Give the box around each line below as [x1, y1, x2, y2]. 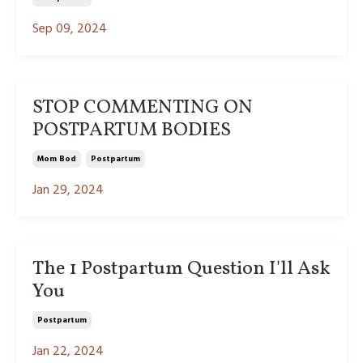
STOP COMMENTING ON [32, 93, 253, 122]
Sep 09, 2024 [32, 18, 107, 40]
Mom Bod [37, 152, 76, 165]
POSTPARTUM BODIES [32, 116, 231, 144]
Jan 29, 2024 [32, 179, 104, 201]
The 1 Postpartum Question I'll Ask [32, 254, 331, 283]
